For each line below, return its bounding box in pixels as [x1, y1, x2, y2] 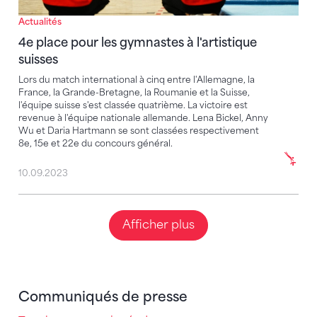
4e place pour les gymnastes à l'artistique [18, 35, 257, 50]
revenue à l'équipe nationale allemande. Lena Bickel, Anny [18, 112, 268, 123]
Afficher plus [122, 218, 195, 232]
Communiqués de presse [18, 289, 188, 306]
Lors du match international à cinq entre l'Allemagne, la [18, 74, 255, 85]
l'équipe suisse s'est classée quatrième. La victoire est [18, 99, 248, 110]
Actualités [18, 16, 62, 27]
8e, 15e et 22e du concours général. [18, 137, 173, 149]
